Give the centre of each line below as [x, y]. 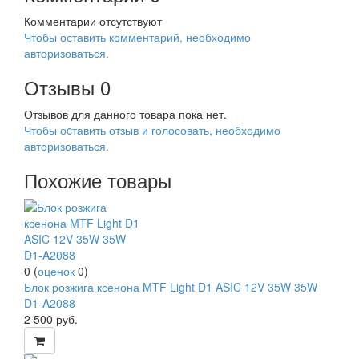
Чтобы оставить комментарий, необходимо [137, 37]
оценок [56, 271]
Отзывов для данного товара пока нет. [125, 114]
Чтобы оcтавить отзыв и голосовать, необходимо [152, 130]
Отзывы [59, 87]
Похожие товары [98, 180]
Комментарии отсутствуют [93, 21]
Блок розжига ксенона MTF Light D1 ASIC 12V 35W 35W [171, 287]
